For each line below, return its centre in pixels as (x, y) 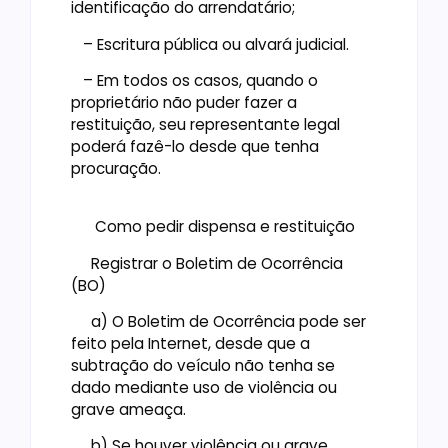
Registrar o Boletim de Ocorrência (207, 263)
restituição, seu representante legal (205, 124)
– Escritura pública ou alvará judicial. (212, 44)
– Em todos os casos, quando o (194, 80)
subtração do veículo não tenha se (203, 366)
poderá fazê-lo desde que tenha (195, 146)
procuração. (118, 168)
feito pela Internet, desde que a (190, 344)
